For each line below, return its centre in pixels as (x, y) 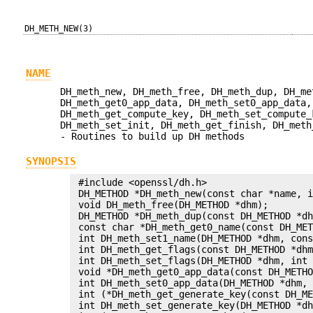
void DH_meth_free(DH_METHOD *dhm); (171, 205)
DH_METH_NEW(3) (59, 29)
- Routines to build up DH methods (153, 137)
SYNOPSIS (51, 161)
